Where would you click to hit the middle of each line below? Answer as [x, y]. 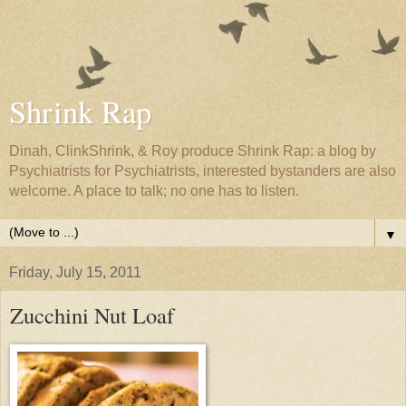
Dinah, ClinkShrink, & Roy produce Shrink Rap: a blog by [193, 151]
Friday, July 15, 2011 [75, 272]
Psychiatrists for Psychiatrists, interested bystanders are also [203, 171]
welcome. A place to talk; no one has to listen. [154, 191]
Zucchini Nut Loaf [92, 315]
